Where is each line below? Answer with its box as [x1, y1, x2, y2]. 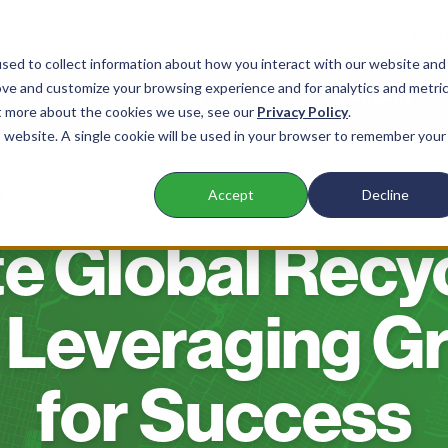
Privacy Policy [257, 103, 348, 120]
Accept [208, 186, 254, 204]
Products [199, 84, 275, 106]
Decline [361, 186, 409, 204]
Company [332, 84, 413, 106]
